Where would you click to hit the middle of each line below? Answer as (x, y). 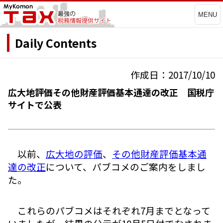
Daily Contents (56, 43)
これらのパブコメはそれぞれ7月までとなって (109, 210)
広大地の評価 (74, 154)
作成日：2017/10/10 (173, 75)
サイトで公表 (35, 105)
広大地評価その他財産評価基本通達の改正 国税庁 (111, 92)
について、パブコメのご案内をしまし (126, 167)
